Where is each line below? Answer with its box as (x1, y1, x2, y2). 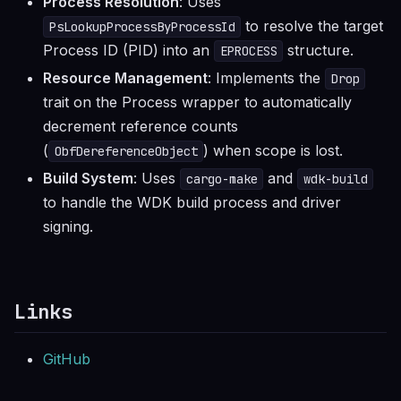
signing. (43, 218, 93, 235)
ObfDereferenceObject (54, 143, 198, 159)
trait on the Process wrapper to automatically (43, 93, 352, 111)
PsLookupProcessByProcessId (48, 19, 235, 35)
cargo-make (185, 171, 258, 187)
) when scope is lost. (203, 141, 344, 159)
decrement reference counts (43, 117, 238, 135)
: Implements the (208, 69, 325, 87)
